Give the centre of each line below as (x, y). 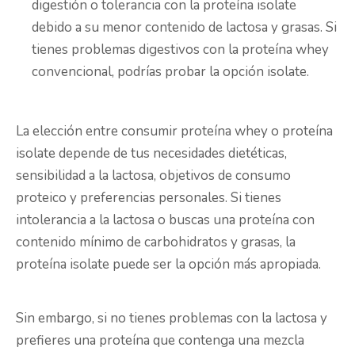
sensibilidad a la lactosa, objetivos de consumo (153, 176)
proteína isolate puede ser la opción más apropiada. (170, 265)
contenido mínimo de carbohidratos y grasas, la (156, 242)
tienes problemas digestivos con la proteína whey (180, 50)
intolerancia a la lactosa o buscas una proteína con (165, 220)
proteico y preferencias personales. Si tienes (149, 198)
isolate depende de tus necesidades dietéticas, (151, 154)
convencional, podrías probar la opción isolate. (170, 72)
